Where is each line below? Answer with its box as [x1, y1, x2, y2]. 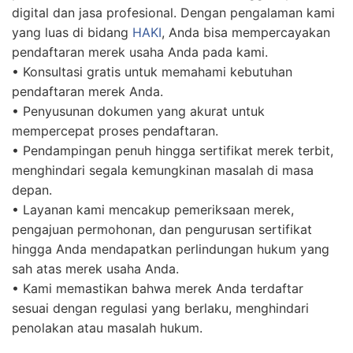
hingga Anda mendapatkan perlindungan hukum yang [12, 241, 329, 258]
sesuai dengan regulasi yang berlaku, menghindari [12, 300, 309, 317]
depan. [12, 182, 52, 199]
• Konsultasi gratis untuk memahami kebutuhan [12, 64, 292, 80]
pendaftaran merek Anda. [12, 84, 163, 100]
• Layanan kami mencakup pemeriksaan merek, [12, 202, 294, 218]
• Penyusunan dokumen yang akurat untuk [12, 103, 265, 120]
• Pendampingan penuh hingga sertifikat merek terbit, [12, 143, 333, 159]
